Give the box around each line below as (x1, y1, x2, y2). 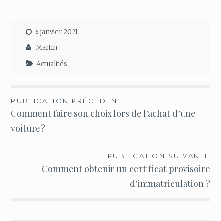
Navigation (10, 94, 77, 113)
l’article (10, 130, 57, 148)
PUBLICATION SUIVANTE (107, 151, 210, 160)
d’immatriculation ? (129, 177, 210, 189)
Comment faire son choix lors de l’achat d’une (11, 108, 196, 120)
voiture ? (11, 122, 46, 135)
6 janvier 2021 (35, 27, 78, 36)
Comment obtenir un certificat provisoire (41, 162, 210, 175)
